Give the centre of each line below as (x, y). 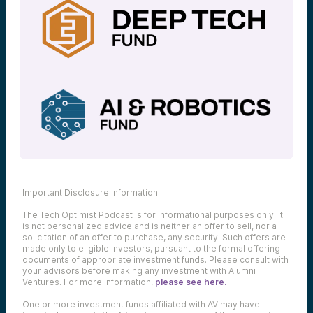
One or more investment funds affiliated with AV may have (141, 304)
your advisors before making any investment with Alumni (139, 270)
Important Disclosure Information (90, 192)
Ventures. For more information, (89, 282)
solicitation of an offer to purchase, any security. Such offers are (154, 237)
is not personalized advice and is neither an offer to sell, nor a (150, 226)
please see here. (191, 282)
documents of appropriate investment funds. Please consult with (155, 259)
